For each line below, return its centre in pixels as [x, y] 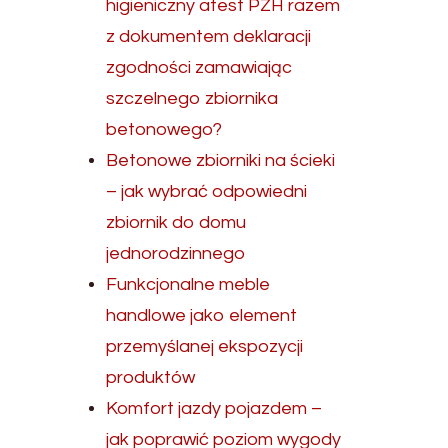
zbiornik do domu [176, 222]
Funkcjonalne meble [188, 284]
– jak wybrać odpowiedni [207, 191]
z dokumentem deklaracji [209, 36]
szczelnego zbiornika [192, 98]
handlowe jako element [202, 315]
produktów [151, 377]
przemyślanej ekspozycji [205, 346]
